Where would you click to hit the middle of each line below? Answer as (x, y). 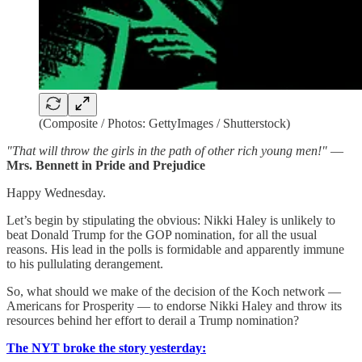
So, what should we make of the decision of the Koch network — (174, 291)
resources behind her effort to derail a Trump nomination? (153, 320)
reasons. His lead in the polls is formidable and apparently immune (175, 249)
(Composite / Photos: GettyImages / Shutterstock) (164, 123)
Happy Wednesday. (56, 193)
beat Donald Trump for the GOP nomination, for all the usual (162, 235)
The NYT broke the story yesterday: (106, 348)
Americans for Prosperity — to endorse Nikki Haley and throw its (174, 306)
